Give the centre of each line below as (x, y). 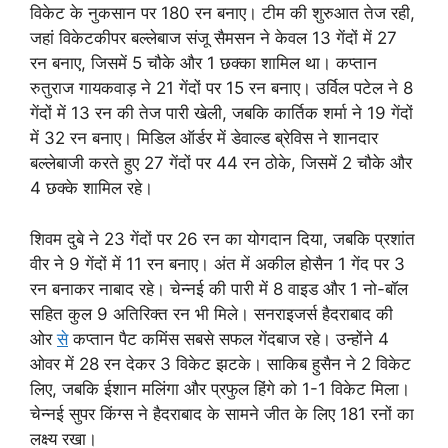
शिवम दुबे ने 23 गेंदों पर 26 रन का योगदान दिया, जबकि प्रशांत (222, 238)
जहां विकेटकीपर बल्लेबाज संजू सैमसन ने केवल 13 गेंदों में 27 (213, 38)
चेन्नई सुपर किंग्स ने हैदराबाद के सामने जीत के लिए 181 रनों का (222, 413)
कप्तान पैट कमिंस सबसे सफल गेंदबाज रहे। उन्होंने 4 (228, 338)
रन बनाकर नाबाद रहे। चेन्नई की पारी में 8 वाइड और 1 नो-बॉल (219, 288)
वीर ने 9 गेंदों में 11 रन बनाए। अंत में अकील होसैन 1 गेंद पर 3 (217, 263)
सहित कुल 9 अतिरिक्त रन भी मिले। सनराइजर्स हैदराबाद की (211, 313)
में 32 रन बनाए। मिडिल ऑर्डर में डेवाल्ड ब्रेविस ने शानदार (204, 138)
